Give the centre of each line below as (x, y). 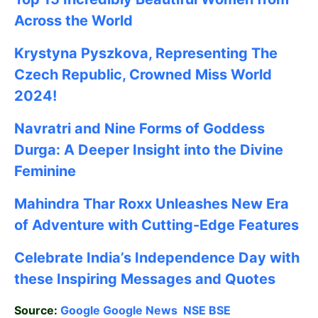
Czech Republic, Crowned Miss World (143, 74)
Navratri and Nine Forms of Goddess (139, 128)
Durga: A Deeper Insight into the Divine (149, 149)
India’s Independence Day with (193, 257)
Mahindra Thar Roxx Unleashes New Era (152, 203)
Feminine (45, 171)
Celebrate (50, 257)
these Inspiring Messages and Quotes (145, 279)
